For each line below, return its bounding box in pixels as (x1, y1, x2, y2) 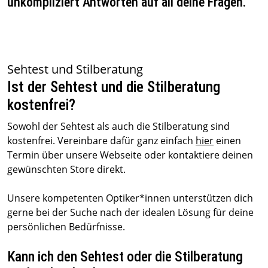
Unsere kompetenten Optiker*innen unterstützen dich (7, 191, 253, 205)
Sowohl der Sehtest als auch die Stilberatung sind (7, 120, 230, 133)
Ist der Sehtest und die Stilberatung (7, 78, 220, 96)
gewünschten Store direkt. (7, 163, 126, 176)
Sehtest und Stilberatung (7, 61, 143, 77)
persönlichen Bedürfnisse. (7, 220, 125, 233)
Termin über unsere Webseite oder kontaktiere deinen (7, 148, 253, 162)
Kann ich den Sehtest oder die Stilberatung (7, 248, 243, 265)
